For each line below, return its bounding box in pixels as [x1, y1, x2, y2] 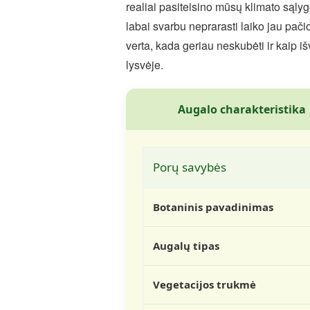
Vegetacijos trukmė [153, 277, 256, 291]
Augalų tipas [153, 239, 219, 253]
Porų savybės [153, 159, 226, 175]
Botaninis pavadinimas [153, 200, 273, 214]
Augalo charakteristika [178, 102, 306, 117]
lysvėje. [126, 57, 163, 73]
